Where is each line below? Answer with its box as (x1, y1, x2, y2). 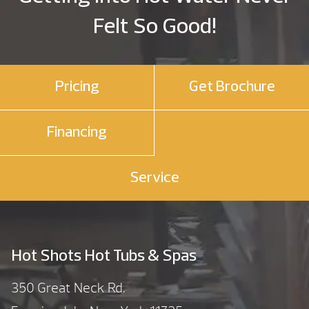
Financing (47, 125, 107, 141)
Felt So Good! (92, 17, 217, 39)
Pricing (54, 79, 99, 96)
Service (130, 170, 179, 187)
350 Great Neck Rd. (11, 279, 126, 297)
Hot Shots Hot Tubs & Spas (11, 248, 197, 266)
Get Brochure (188, 79, 275, 96)
